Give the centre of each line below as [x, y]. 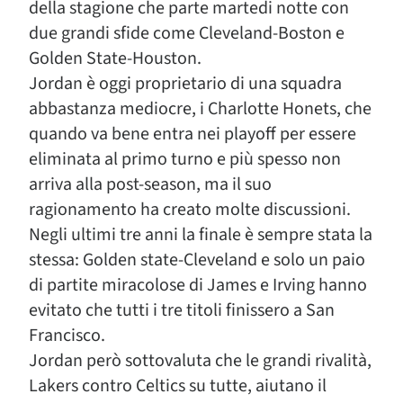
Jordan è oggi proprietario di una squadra [185, 84]
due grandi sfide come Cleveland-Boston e [187, 33]
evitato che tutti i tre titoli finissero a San [182, 310]
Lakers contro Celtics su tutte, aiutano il [178, 386]
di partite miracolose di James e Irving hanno [198, 285]
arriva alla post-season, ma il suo [150, 184]
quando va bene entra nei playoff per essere [193, 134]
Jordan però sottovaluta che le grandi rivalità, [200, 361]
